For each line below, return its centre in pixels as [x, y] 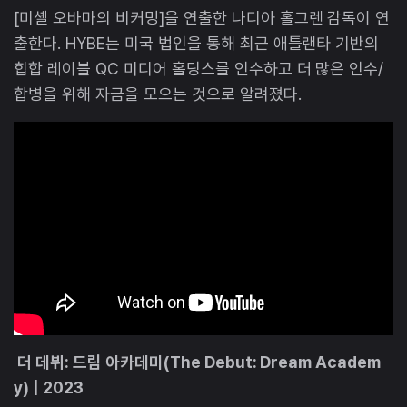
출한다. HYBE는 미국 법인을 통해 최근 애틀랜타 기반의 [197, 43]
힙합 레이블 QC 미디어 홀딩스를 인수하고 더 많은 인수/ [199, 68]
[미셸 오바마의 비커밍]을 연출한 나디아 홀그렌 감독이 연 [202, 17]
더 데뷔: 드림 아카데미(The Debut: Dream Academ [198, 362]
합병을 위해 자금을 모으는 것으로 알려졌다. [160, 94]
